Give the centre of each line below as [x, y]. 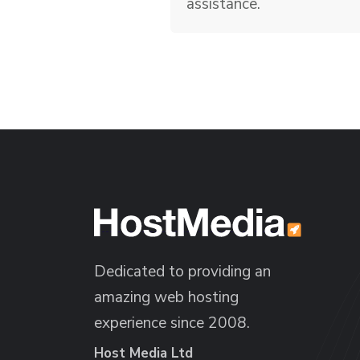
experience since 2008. [172, 323]
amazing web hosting [166, 298]
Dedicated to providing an [182, 272]
